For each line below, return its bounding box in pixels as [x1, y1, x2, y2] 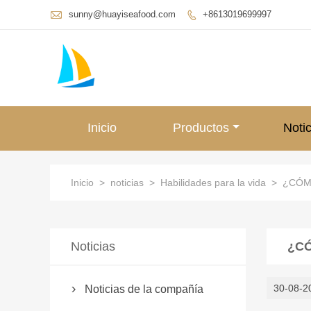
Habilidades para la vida [160, 177, 266, 188]
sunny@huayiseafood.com [69, 8, 176, 19]
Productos [173, 121, 229, 135]
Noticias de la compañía [85, 283, 203, 295]
